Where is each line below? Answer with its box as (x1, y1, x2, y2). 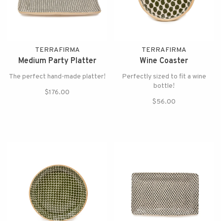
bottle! (153, 82, 175, 90)
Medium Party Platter (18, 56, 96, 66)
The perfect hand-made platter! (9, 73, 106, 81)
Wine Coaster (140, 56, 188, 66)
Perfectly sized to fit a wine (121, 73, 206, 81)
